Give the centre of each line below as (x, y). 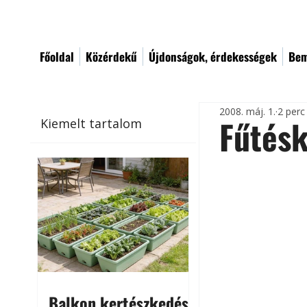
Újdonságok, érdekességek (213, 57)
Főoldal (57, 57)
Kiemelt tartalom (91, 123)
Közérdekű (111, 57)
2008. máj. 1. (248, 111)
